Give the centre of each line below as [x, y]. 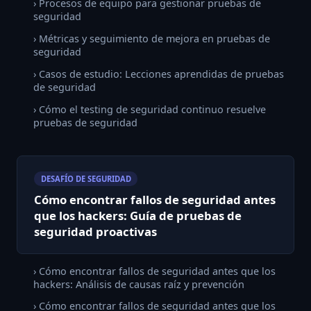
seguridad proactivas [95, 232]
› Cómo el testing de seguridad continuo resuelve [150, 109]
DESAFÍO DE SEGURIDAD [86, 179]
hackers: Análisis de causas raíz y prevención [139, 284]
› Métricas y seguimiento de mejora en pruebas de [152, 39]
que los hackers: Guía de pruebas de [138, 216]
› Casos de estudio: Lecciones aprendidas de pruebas [159, 74]
